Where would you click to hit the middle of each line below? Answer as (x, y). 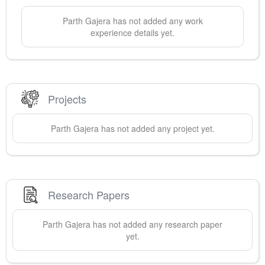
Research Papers (89, 194)
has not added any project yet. (156, 129)
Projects (67, 98)
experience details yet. (132, 33)
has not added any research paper (156, 224)
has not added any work (156, 21)
